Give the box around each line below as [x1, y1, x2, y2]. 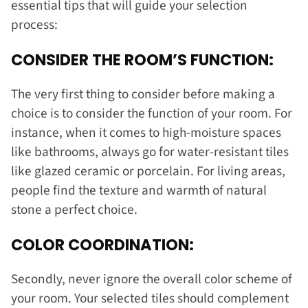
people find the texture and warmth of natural [11, 181, 267, 201]
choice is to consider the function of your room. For [11, 104, 292, 124]
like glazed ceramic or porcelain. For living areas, [11, 162, 285, 181]
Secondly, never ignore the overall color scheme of [11, 269, 292, 289]
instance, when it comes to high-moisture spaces [11, 123, 281, 143]
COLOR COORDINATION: [11, 233, 197, 256]
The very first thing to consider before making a [11, 85, 275, 104]
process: [11, 15, 60, 35]
